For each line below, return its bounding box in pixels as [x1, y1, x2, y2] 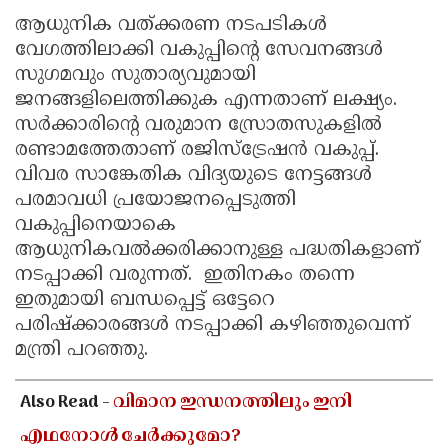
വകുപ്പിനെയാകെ [15, 214, 176, 238]
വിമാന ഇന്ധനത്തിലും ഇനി [113, 389, 352, 418]
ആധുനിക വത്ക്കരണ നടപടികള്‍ [15, 14, 327, 38]
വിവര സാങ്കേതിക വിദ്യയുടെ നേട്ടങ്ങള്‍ [15, 164, 372, 188]
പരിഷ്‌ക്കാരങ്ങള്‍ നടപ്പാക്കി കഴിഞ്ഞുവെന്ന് [15, 314, 410, 338]
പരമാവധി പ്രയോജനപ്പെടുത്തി [15, 189, 296, 213]
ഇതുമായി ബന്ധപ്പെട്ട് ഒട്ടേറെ [15, 289, 275, 313]
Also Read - [20, 389, 113, 418]
